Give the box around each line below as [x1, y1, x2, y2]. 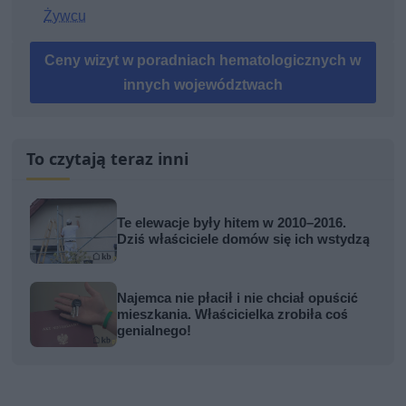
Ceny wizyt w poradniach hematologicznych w [44, 52, 362, 70]
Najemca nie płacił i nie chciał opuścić [117, 290, 359, 307]
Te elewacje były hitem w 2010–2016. [117, 215, 347, 232]
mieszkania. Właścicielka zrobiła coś [117, 306, 349, 324]
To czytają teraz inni [26, 148, 189, 170]
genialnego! [117, 323, 192, 340]
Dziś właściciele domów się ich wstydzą [117, 231, 371, 248]
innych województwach [122, 76, 283, 94]
